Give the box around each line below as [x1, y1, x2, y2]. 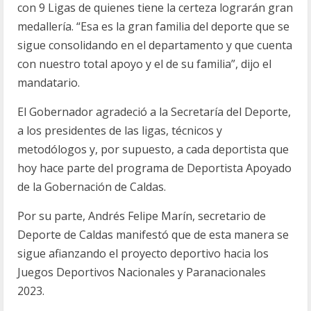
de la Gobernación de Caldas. [17, 179, 166, 194]
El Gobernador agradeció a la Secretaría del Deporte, [17, 104, 291, 119]
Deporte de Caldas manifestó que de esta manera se [17, 227, 289, 242]
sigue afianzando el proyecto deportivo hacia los [17, 246, 269, 261]
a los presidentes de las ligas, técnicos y [17, 123, 222, 138]
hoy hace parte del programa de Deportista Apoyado [17, 160, 292, 176]
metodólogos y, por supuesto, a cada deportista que [17, 142, 289, 157]
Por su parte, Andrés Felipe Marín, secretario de [17, 208, 266, 224]
